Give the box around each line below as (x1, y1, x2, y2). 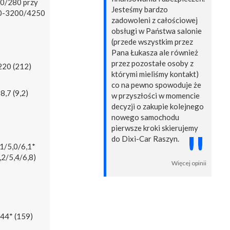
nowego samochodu (111, 112, 179, 122)
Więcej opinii (171, 159, 206, 167)
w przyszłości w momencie (111, 91, 200, 101)
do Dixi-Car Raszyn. (111, 134, 179, 144)
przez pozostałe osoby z (111, 59, 194, 68)
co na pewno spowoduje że (111, 80, 201, 90)
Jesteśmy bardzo (111, 5, 168, 14)
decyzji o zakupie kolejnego (111, 102, 204, 111)
